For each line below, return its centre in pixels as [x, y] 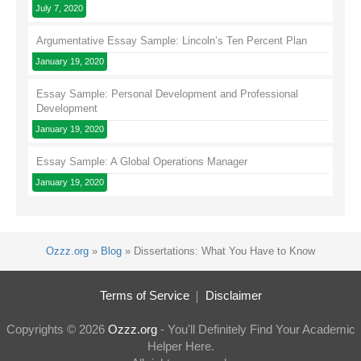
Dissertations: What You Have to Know [224, 251]
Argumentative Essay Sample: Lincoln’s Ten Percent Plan [172, 41]
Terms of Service [144, 296]
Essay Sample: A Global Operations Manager [142, 162]
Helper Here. [180, 346]
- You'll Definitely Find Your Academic [256, 330]
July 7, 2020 [59, 8]
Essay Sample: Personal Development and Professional [167, 94]
